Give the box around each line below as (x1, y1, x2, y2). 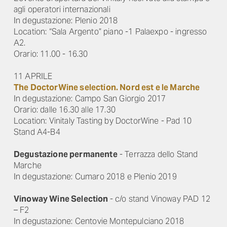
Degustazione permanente (14, 149, 118, 160)
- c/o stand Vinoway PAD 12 (109, 194, 210, 204)
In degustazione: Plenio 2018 (14, 15, 118, 26)
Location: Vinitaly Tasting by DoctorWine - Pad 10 (14, 116, 192, 126)
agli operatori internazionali (14, 4, 110, 15)
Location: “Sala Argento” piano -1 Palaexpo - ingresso (14, 26, 207, 37)
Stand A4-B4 (14, 127, 60, 137)
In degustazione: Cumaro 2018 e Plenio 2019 (14, 171, 177, 182)
